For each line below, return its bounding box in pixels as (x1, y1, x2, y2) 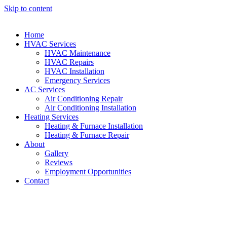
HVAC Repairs (45, 58, 94, 66)
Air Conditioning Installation (45, 103, 136, 112)
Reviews (45, 158, 72, 167)
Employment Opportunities (45, 167, 131, 176)
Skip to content (4, 4, 52, 13)
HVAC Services (24, 40, 76, 48)
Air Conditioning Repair (45, 94, 123, 103)
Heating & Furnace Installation (45, 122, 143, 130)
